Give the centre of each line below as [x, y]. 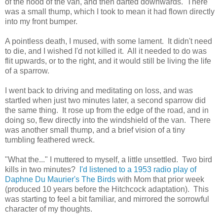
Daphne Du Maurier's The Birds [61, 180]
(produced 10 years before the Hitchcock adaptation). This [107, 189]
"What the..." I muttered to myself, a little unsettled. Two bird [109, 160]
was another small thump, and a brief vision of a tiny [95, 130]
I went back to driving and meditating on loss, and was [99, 91]
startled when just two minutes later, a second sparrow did [105, 101]
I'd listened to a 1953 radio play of [138, 170]
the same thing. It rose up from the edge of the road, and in [107, 110]
